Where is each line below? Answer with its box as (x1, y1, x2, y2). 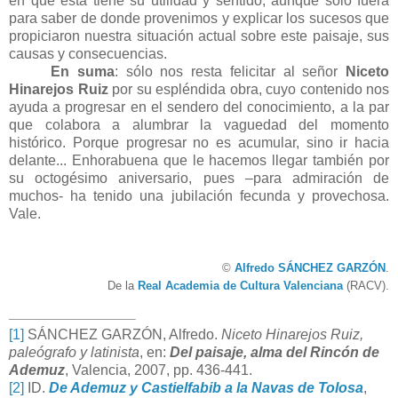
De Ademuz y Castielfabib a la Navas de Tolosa (49, 380, 363, 396)
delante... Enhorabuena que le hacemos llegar (9, 152, 314, 168)
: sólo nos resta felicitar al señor (114, 63, 346, 79)
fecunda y (239, 187, 313, 203)
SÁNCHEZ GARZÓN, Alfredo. (24, 327, 221, 343)
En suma (51, 63, 115, 79)
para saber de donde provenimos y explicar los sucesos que (9, 10, 389, 26)
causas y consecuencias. (9, 45, 167, 61)
